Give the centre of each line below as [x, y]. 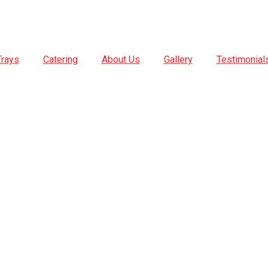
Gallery [178, 60]
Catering [60, 60]
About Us [121, 60]
